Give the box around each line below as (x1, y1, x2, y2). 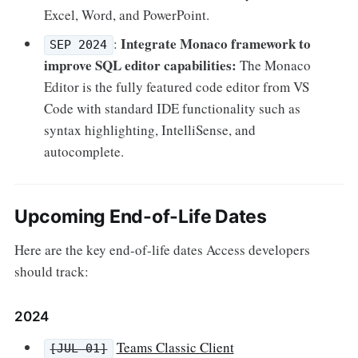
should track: (14, 261, 89, 280)
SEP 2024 (50, 38, 108, 53)
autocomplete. (44, 141, 125, 161)
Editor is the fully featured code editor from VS (44, 77, 310, 96)
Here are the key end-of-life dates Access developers (14, 240, 310, 259)
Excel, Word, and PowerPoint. (44, 6, 210, 25)
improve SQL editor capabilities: (44, 54, 241, 75)
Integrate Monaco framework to (120, 33, 311, 54)
